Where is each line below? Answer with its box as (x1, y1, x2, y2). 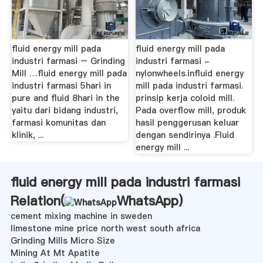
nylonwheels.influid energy (136, 68, 244, 80)
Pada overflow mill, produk (136, 104, 247, 117)
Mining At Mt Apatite (10, 247, 100, 259)
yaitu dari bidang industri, (11, 104, 118, 117)
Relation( (10, 192, 65, 210)
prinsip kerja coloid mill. (136, 92, 235, 104)
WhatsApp (116, 192, 178, 210)
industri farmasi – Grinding (11, 55, 125, 68)
